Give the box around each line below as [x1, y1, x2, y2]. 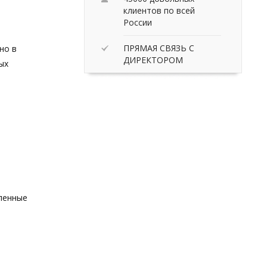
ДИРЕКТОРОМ [123, 54, 183, 66]
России [123, 16, 152, 28]
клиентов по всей [123, 4, 195, 16]
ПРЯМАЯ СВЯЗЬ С [123, 42, 194, 54]
